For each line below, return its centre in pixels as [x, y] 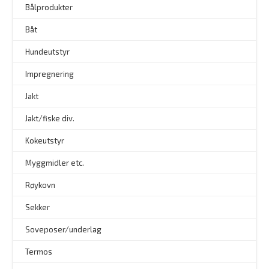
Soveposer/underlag [64, 230]
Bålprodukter [49, 8]
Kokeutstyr [45, 141]
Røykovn [41, 185]
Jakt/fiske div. [50, 119]
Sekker [38, 207]
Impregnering [50, 74]
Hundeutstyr [48, 52]
